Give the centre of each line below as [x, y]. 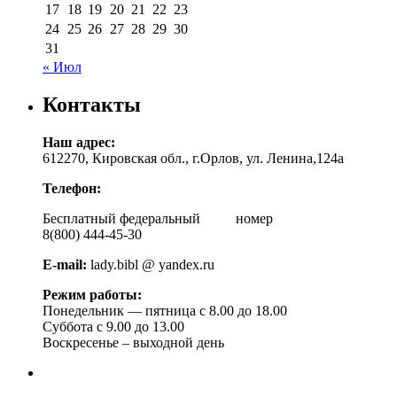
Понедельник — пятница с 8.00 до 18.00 [165, 310]
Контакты [92, 104]
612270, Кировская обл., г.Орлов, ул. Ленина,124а [193, 158]
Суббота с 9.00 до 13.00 [113, 326]
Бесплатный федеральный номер [158, 218]
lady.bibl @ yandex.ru [151, 264]
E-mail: [65, 264]
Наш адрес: [79, 142]
